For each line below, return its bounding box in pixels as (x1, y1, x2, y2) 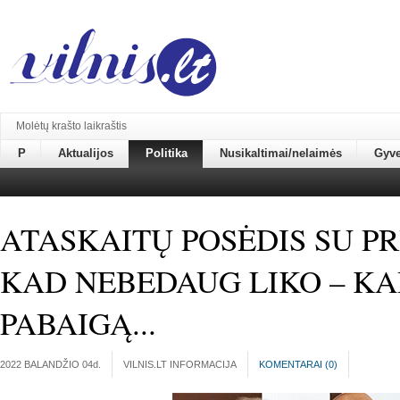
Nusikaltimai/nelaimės (220, 146, 342, 160)
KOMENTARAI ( (259, 359, 329, 370)
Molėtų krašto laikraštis (16, 120, 127, 132)
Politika (146, 146, 187, 160)
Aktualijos (58, 146, 113, 160)
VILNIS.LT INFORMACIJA (123, 359, 237, 370)
